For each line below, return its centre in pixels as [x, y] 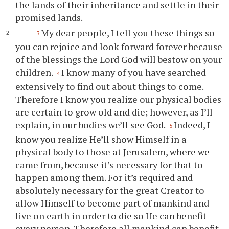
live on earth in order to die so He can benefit [111, 215]
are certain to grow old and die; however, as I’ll [114, 112]
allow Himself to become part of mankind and [112, 203]
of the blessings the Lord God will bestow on [109, 60]
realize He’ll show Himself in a [121, 139]
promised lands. [49, 17]
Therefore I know [53, 99]
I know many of [95, 72]
